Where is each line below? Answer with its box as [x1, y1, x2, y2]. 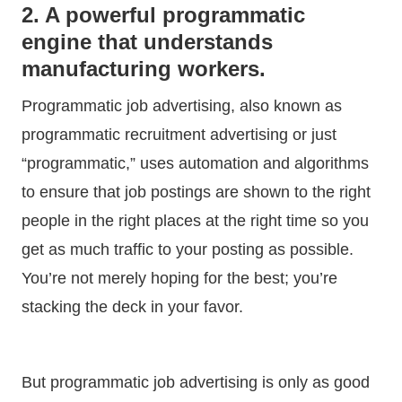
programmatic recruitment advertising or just [22, 125, 336, 144]
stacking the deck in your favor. [22, 297, 248, 316]
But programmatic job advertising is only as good [22, 372, 370, 391]
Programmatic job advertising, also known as [22, 96, 342, 115]
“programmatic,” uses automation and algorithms [22, 153, 369, 172]
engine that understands [22, 29, 273, 54]
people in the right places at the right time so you [22, 211, 369, 230]
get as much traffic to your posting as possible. [22, 240, 354, 258]
